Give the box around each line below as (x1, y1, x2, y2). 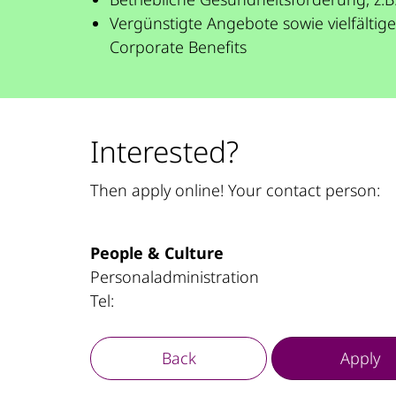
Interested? (90, 130, 239, 171)
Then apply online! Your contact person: (90, 179, 380, 201)
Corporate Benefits (110, 36, 247, 57)
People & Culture (90, 241, 224, 263)
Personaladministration (90, 265, 259, 287)
